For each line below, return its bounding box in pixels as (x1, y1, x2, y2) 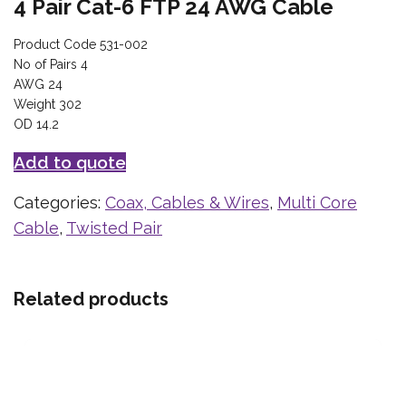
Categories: (14, 193, 105, 213)
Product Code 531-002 (14, 37, 148, 53)
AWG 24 (14, 77, 63, 92)
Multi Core (277, 193, 357, 213)
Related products (14, 288, 169, 311)
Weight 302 (14, 97, 82, 112)
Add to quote (14, 152, 126, 173)
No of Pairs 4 (14, 57, 88, 72)
